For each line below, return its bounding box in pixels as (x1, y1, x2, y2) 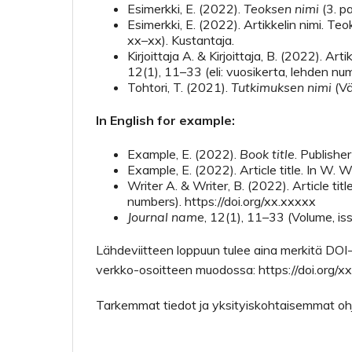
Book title (240, 146, 295, 162)
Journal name (127, 209, 204, 225)
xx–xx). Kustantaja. (127, 32, 234, 48)
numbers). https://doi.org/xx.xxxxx (127, 193, 316, 209)
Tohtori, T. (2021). (127, 79, 231, 95)
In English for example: (96, 112, 235, 128)
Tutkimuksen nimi (231, 79, 332, 95)
